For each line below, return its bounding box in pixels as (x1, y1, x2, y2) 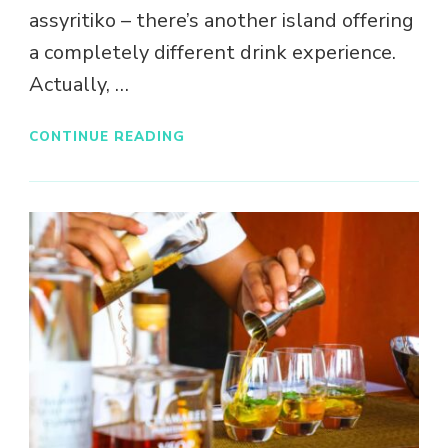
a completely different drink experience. (29, 39, 396, 67)
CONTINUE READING (29, 126, 185, 146)
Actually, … (29, 71, 129, 99)
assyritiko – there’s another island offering (29, 7, 414, 35)
